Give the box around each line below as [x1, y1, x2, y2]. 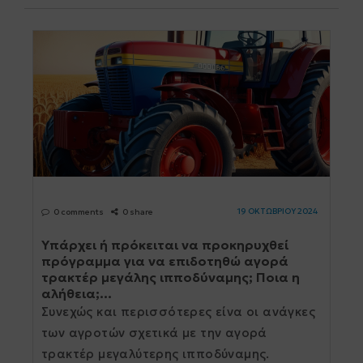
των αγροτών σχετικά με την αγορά [41, 325, 267, 340]
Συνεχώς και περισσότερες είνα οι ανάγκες [41, 304, 315, 319]
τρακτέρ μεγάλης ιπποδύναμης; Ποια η [41, 269, 300, 285]
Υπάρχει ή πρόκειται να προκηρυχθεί [41, 237, 288, 253]
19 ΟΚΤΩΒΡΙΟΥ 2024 [237, 206, 318, 216]
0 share [122, 207, 153, 217]
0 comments [53, 207, 104, 217]
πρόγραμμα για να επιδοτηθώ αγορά [41, 253, 288, 269]
